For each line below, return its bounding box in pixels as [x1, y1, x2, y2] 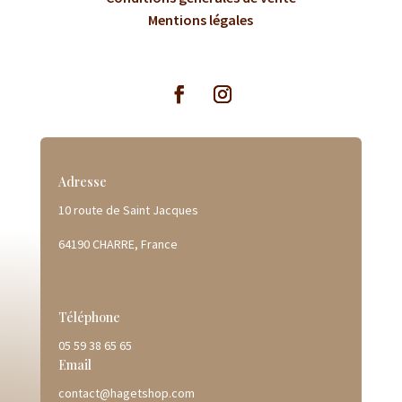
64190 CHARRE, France [57, 236, 178, 253]
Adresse [57, 173, 107, 191]
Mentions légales [148, 11, 254, 30]
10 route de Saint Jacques [57, 202, 198, 219]
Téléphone [57, 309, 120, 327]
